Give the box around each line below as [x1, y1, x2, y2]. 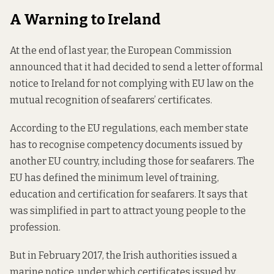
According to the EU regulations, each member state [10, 122, 248, 135]
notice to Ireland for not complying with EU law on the [10, 78, 254, 90]
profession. [10, 221, 61, 234]
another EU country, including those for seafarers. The [10, 155, 254, 168]
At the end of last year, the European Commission [10, 45, 232, 57]
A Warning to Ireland [10, 11, 161, 29]
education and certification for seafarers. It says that [10, 188, 248, 201]
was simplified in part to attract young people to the [10, 205, 246, 217]
